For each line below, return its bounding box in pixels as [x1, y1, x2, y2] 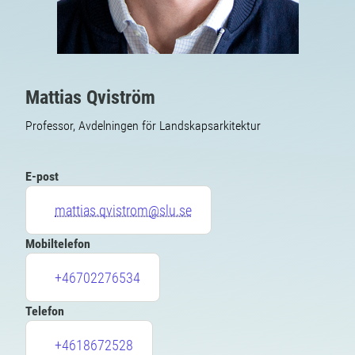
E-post [25, 169, 59, 184]
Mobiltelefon [25, 236, 90, 251]
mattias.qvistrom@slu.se [55, 201, 192, 219]
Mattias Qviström [25, 86, 155, 109]
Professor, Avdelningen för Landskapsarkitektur [25, 118, 261, 133]
